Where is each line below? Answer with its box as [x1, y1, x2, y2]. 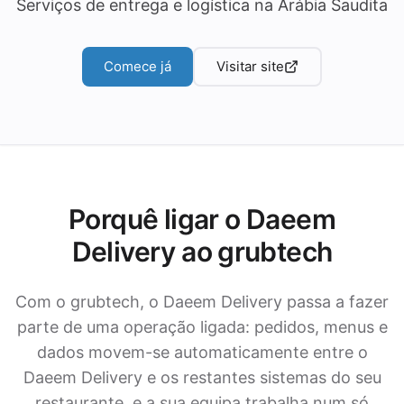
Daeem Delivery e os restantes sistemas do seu [23, 368, 381, 387]
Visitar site [216, 58, 284, 75]
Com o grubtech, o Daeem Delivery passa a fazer [15, 292, 389, 311]
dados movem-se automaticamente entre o [36, 343, 368, 362]
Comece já [104, 58, 171, 75]
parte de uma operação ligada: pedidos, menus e [16, 317, 388, 336]
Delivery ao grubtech [71, 235, 333, 268]
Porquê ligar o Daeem [69, 203, 335, 235]
